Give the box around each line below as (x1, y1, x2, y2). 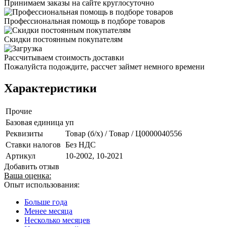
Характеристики (4, 81, 97, 95)
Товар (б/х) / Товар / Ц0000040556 (65, 129, 182, 138)
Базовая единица (6, 118, 63, 127)
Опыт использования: (4, 180, 80, 189)
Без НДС (65, 140, 96, 149)
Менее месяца (24, 206, 72, 215)
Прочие (6, 106, 32, 116)
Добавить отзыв (4, 162, 59, 171)
